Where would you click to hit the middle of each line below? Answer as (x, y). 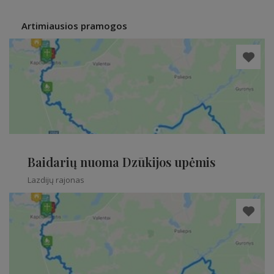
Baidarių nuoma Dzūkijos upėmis (121, 162)
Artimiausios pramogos (74, 26)
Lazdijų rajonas (56, 180)
